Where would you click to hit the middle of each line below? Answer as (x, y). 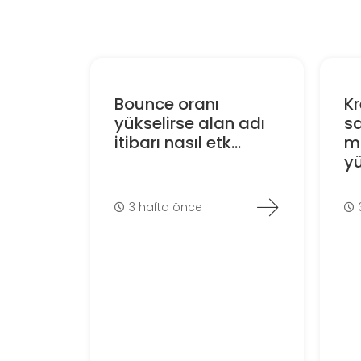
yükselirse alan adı (189, 124)
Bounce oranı (166, 104)
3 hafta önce (166, 207)
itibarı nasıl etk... (177, 143)
